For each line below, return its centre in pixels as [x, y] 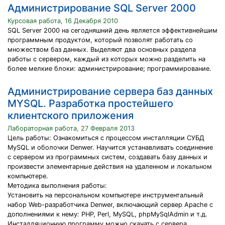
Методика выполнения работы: [57, 186]
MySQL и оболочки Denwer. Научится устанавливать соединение [110, 147]
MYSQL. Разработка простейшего [90, 103]
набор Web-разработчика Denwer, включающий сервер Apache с [110, 205]
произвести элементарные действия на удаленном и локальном [110, 166]
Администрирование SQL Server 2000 [102, 8]
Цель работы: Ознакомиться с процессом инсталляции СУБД [106, 138]
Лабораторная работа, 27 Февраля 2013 [71, 128]
